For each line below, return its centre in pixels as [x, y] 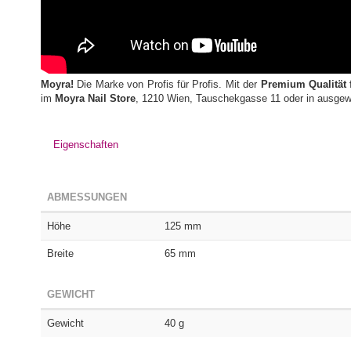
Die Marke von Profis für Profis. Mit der [167, 84]
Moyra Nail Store [95, 98]
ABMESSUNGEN [87, 197]
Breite [60, 253]
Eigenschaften [86, 145]
